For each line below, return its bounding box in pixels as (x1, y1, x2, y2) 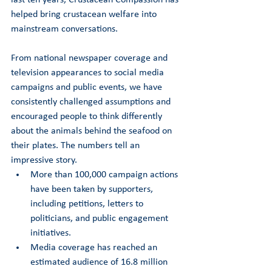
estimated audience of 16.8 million (30, 257, 170, 267)
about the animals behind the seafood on (11, 126, 174, 136)
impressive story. (11, 155, 77, 165)
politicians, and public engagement (30, 213, 171, 223)
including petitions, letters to (30, 199, 146, 209)
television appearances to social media (11, 67, 166, 78)
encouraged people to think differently (11, 111, 165, 121)
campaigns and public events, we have (11, 82, 165, 92)
